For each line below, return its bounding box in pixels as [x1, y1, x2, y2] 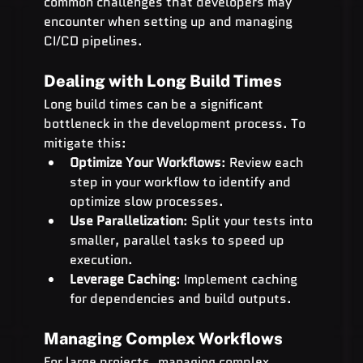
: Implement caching [175, 269, 301, 288]
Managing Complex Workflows [43, 328, 283, 348]
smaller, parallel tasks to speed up [69, 230, 288, 250]
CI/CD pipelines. [43, 31, 143, 50]
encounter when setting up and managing [43, 11, 296, 31]
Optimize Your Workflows [69, 152, 221, 172]
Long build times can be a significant [43, 94, 267, 113]
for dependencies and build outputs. [69, 288, 292, 308]
